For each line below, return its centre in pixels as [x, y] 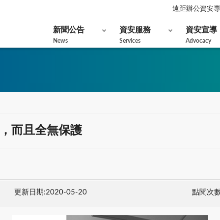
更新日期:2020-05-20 [50, 192]
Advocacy [199, 41]
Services [130, 41]
